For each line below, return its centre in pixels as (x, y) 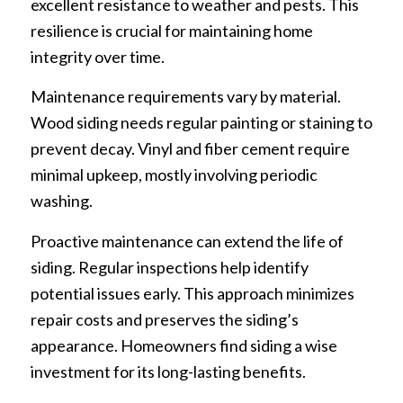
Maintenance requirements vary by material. (185, 97)
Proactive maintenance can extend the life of (187, 241)
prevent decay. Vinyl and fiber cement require (190, 149)
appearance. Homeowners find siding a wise (184, 345)
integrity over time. (97, 56)
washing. (61, 201)
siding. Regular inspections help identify (169, 267)
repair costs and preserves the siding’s (164, 319)
